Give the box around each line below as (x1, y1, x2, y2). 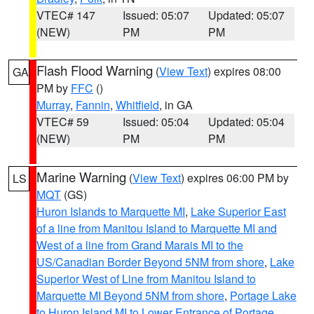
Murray (36, 97, 70, 113)
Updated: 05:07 (208, 7, 285, 23)
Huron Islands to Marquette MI (36, 203, 185, 219)
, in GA (159, 97, 193, 113)
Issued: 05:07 (122, 7, 189, 23)
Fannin (76, 97, 110, 113)
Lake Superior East (191, 203, 286, 219)
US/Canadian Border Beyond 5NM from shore (36, 254, 264, 270)
